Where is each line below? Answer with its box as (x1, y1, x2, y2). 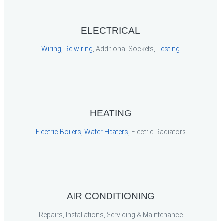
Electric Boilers (35, 128, 81, 136)
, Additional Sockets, (93, 45, 157, 53)
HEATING (89, 108, 132, 118)
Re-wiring (64, 45, 93, 53)
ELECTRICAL (81, 25, 140, 36)
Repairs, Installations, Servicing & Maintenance (38, 211, 183, 219)
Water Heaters (84, 128, 128, 136)
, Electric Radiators (128, 128, 186, 136)
